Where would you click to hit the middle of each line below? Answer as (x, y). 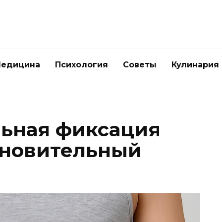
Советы (140, 65)
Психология (82, 65)
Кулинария (195, 65)
